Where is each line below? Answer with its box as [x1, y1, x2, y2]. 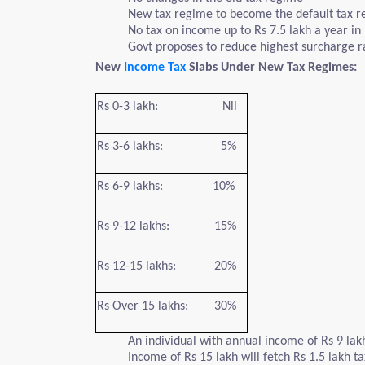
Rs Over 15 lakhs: [97, 300, 188, 313]
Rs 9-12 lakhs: [97, 220, 169, 233]
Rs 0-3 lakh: [97, 100, 158, 113]
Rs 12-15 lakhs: [97, 260, 176, 273]
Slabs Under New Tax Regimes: [186, 61, 357, 74]
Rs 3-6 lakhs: [97, 140, 163, 153]
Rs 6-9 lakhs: [97, 180, 163, 193]
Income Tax [121, 61, 186, 74]
